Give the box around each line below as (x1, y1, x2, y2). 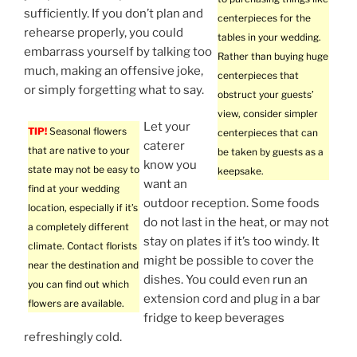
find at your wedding (28, 182, 120, 195)
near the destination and (28, 259, 139, 272)
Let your (143, 120, 190, 135)
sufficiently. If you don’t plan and (24, 6, 203, 21)
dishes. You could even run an (143, 273, 308, 288)
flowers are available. (28, 297, 124, 310)
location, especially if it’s (28, 202, 138, 214)
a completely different (28, 221, 129, 233)
